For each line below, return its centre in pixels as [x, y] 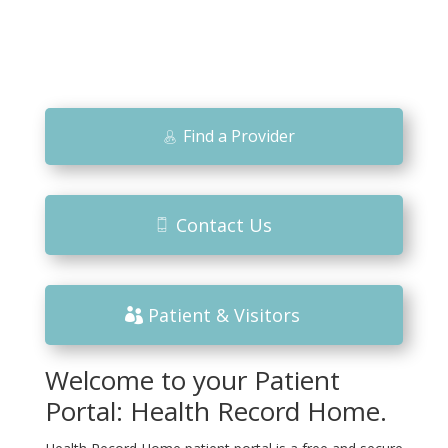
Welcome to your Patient [192, 380]
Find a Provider [238, 136]
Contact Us [223, 225]
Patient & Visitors [223, 315]
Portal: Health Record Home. [215, 411]
